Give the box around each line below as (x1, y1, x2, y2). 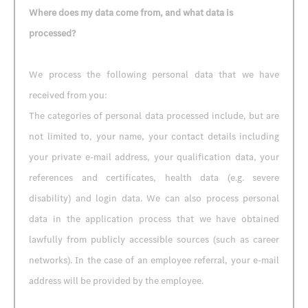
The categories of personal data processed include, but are (29, 109, 279, 122)
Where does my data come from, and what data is (29, 6, 233, 19)
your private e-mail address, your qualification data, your (29, 151, 279, 164)
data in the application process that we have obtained (29, 212, 279, 225)
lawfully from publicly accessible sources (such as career (29, 233, 279, 246)
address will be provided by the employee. (29, 274, 203, 287)
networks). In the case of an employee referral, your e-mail (29, 254, 279, 267)
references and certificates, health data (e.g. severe (29, 171, 279, 184)
